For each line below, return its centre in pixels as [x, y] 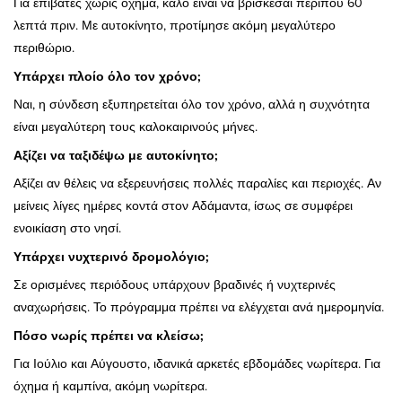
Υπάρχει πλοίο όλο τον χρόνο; [107, 77]
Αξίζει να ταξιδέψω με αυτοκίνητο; [116, 156]
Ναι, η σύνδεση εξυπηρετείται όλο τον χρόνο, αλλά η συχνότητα [192, 105]
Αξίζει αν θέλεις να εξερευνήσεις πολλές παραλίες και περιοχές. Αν [197, 184]
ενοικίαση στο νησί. [67, 228]
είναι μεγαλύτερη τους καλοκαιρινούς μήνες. [135, 127]
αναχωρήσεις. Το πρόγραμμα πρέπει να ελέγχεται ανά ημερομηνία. [199, 307]
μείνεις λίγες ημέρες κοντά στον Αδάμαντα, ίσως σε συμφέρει [183, 206]
